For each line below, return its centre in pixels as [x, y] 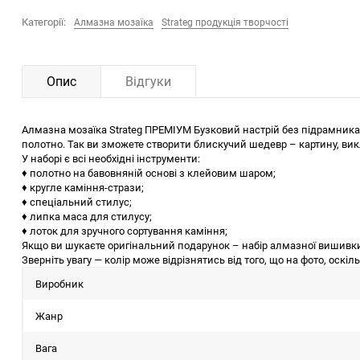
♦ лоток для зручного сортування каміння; [125, 231]
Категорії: [44, 22]
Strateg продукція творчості [225, 22]
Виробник [59, 284]
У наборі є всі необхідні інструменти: [111, 158]
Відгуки [148, 81]
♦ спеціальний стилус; [77, 202]
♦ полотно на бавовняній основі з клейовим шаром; [149, 173]
